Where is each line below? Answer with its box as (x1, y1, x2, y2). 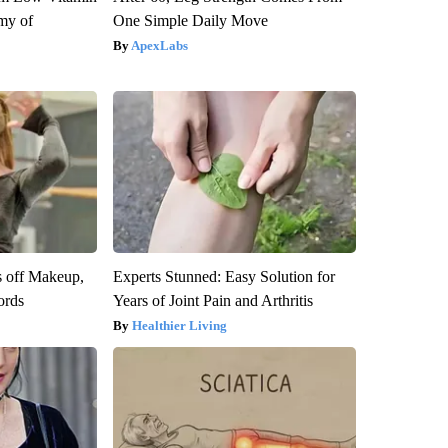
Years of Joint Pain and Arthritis (112, 291, 313, 309)
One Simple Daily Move (112, 11, 268, 29)
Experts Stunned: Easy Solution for (112, 267, 335, 285)
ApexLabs (130, 37, 188, 53)
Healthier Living (131, 317, 227, 333)
